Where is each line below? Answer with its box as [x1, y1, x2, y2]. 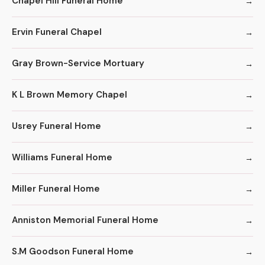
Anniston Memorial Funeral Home [12, 214, 159, 227]
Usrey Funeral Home [12, 120, 101, 132]
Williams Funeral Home [12, 151, 112, 164]
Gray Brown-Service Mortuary [12, 57, 144, 70]
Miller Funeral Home [12, 183, 100, 195]
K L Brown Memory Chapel [12, 89, 127, 101]
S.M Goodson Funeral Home [12, 245, 134, 258]
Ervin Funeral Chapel [12, 26, 102, 38]
